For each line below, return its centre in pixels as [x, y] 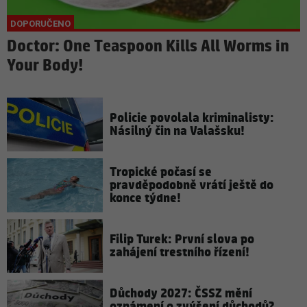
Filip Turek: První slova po [182, 240]
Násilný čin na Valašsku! [177, 131]
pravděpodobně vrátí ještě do [192, 185]
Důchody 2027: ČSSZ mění [181, 294]
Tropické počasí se [161, 172]
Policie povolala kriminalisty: [192, 118]
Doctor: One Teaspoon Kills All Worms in [148, 47]
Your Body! [45, 66]
